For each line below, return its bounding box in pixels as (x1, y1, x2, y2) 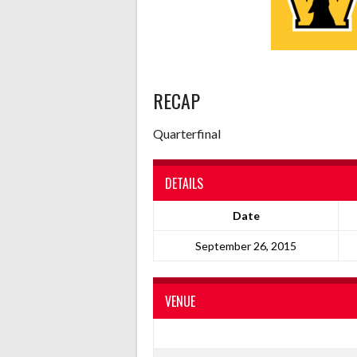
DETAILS (165, 174, 203, 193)
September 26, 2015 (195, 239, 296, 253)
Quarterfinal (153, 126, 221, 141)
